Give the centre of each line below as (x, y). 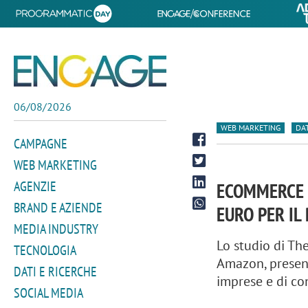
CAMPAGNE (41, 144)
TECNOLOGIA (45, 250)
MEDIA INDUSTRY (56, 229)
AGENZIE (35, 186)
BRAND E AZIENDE (58, 208)
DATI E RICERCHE (55, 272)
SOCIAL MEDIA (48, 293)
